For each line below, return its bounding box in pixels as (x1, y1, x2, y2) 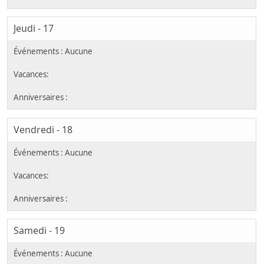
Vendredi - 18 (14, 123, 72, 136)
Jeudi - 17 (14, 22, 54, 35)
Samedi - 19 (14, 224, 65, 237)
